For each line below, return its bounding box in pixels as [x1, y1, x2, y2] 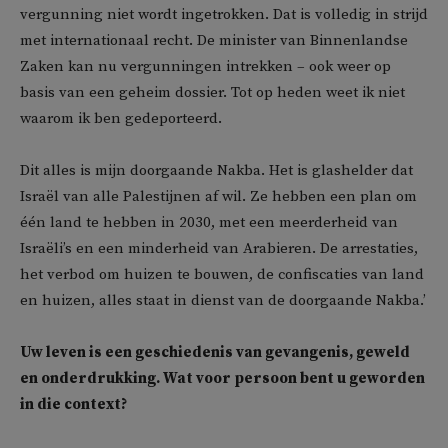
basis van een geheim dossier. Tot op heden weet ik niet [20, 83, 405, 102]
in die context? [20, 395, 127, 414]
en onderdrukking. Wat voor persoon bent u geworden [20, 369, 425, 388]
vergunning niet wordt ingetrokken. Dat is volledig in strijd [20, 5, 428, 24]
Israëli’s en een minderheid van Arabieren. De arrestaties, [20, 239, 418, 258]
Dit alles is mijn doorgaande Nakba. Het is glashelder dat [20, 161, 413, 180]
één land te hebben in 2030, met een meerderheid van [20, 213, 398, 232]
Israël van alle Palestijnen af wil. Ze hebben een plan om [20, 187, 417, 206]
